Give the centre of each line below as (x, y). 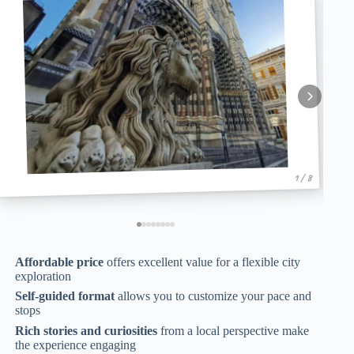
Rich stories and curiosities (87, 330)
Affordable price (60, 262)
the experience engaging (76, 345)
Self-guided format (65, 296)
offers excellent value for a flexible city (202, 262)
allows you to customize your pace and (213, 296)
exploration (43, 277)
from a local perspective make (233, 330)
